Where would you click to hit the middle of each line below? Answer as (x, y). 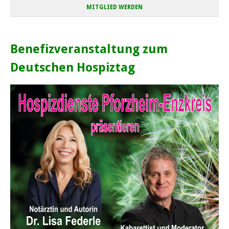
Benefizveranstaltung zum (89, 49)
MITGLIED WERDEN (114, 7)
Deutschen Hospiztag (73, 68)
